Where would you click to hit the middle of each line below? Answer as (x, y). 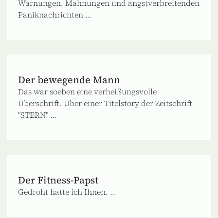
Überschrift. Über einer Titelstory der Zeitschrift (105, 103)
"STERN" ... (37, 115)
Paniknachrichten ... (55, 14)
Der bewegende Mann (69, 80)
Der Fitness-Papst (58, 180)
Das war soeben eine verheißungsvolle (87, 91)
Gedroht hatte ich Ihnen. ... (67, 191)
